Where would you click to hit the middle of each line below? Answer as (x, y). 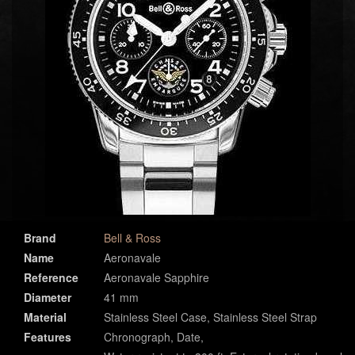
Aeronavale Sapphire (157, 277)
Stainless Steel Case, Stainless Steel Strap (210, 317)
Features (48, 337)
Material (45, 317)
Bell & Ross (132, 238)
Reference (51, 277)
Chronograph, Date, (154, 337)
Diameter (48, 297)
